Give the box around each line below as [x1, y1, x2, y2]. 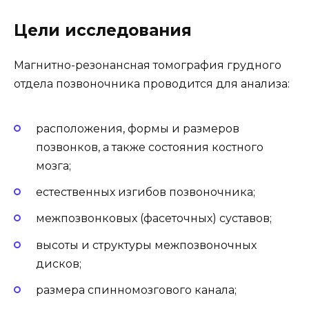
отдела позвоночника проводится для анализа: [14, 77, 290, 90]
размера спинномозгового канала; [36, 283, 237, 297]
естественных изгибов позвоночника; [36, 186, 255, 199]
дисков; [36, 257, 81, 270]
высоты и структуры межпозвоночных [36, 238, 257, 252]
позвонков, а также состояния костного [36, 141, 263, 154]
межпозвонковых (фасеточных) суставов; [36, 212, 272, 226]
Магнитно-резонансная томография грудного [14, 58, 281, 72]
